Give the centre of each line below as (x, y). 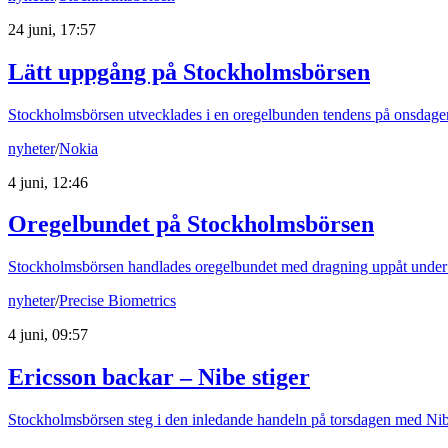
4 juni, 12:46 (48, 182)
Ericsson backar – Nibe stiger (159, 377)
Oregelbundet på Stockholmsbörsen (191, 224)
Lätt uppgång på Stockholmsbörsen (189, 71)
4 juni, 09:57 (48, 335)
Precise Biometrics (117, 301)
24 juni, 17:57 (52, 29)
